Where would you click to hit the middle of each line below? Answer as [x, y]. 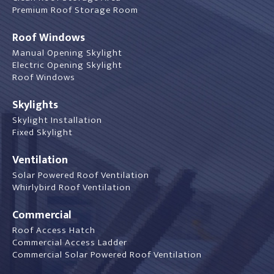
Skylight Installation [57, 120]
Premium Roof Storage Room [75, 10]
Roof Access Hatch [54, 230]
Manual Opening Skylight [67, 53]
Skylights [35, 105]
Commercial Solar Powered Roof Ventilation [107, 254]
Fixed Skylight [43, 132]
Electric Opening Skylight [67, 65]
